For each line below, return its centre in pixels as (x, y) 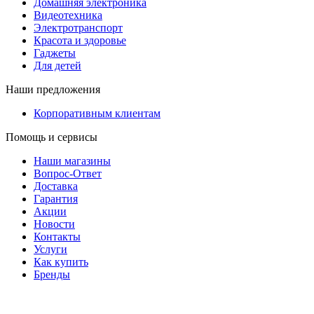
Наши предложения (53, 89)
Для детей (57, 65)
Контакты (57, 236)
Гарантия (56, 198)
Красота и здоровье (80, 40)
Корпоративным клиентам (97, 113)
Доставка (56, 186)
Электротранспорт (78, 27)
